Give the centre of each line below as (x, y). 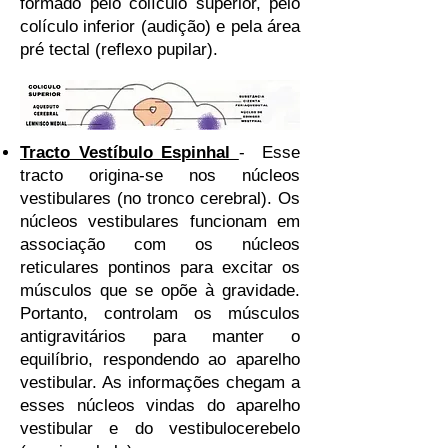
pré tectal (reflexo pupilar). (119, 49)
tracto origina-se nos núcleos (160, 175)
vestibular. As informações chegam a (160, 382)
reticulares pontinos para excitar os (160, 267)
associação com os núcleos (160, 244)
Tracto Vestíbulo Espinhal (129, 152)
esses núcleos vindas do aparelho (160, 405)
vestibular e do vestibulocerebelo (160, 428)
